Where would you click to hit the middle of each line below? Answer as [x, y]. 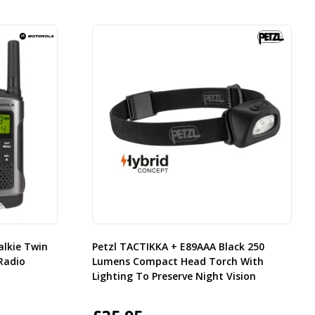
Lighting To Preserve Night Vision [174, 276]
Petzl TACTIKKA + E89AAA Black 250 [179, 247]
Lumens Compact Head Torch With [178, 262]
